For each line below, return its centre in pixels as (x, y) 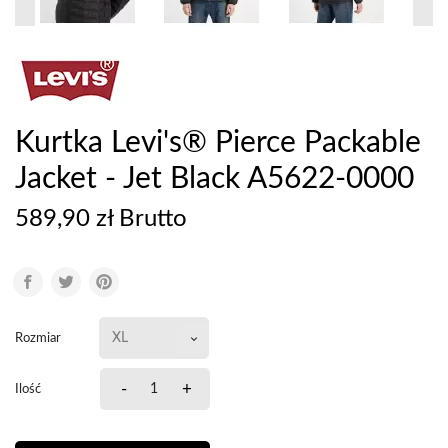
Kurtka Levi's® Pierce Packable (218, 143)
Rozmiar (38, 337)
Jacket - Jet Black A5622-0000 (214, 179)
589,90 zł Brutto (101, 219)
